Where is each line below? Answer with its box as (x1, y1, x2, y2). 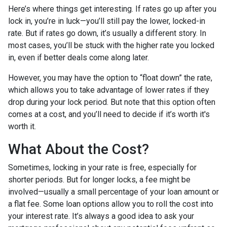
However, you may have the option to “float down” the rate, (8, 73, 212, 83)
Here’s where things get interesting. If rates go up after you (8, 4, 216, 14)
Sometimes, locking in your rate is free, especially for (8, 163, 197, 173)
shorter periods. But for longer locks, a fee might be (8, 175, 191, 185)
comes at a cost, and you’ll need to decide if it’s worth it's (8, 109, 210, 120)
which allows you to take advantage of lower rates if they (8, 85, 209, 95)
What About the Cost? (8, 141, 149, 158)
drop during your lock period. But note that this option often (8, 97, 215, 107)
